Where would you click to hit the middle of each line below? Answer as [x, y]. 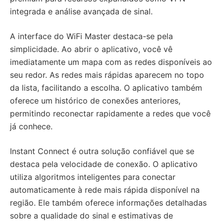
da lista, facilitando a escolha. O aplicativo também [106, 88]
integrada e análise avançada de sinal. [81, 11]
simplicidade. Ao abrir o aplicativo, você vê [91, 49]
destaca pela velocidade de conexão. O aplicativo [104, 164]
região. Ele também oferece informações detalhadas [108, 203]
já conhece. [31, 126]
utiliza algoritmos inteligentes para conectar [93, 177]
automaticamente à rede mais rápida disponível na [105, 190]
